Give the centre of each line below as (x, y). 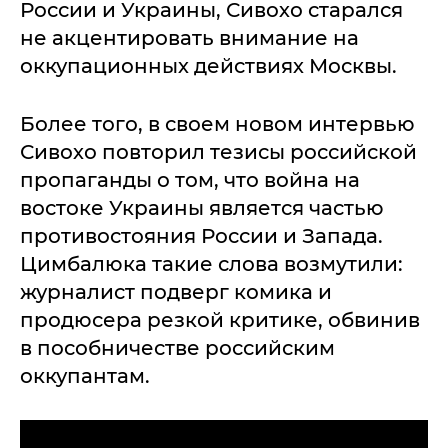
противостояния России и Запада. (201, 235)
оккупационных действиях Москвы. (208, 65)
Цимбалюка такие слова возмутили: (211, 263)
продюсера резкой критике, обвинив (220, 319)
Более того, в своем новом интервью (217, 123)
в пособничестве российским (177, 347)
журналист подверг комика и (176, 291)
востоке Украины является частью (202, 207)
